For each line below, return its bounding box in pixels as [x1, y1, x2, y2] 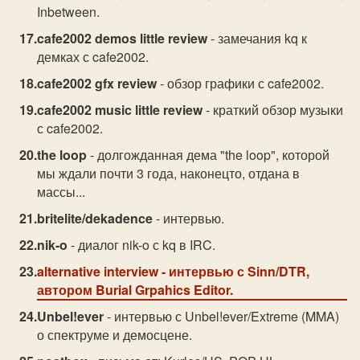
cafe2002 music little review [37, 100, 203, 119]
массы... [37, 182, 86, 201]
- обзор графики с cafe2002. [157, 74, 325, 92]
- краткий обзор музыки [202, 100, 344, 119]
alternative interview [37, 262, 159, 280]
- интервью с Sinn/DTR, [158, 262, 310, 280]
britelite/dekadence [37, 209, 153, 227]
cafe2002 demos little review [37, 29, 208, 47]
